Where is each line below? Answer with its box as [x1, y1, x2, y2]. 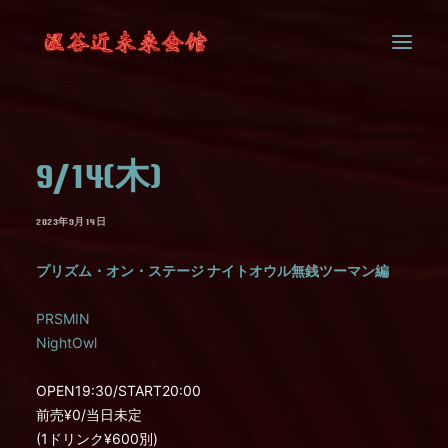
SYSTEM [8, 129, 52, 142]
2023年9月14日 [36, 216, 106, 227]
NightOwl [36, 334, 97, 351]
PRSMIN [36, 310, 90, 327]
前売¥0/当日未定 [36, 406, 142, 423]
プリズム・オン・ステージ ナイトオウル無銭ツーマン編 [36, 262, 389, 279]
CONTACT [8, 161, 56, 174]
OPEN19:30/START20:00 [36, 382, 201, 399]
